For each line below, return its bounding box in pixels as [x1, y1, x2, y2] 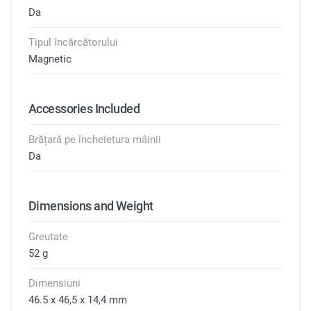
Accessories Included [28, 101, 140, 116]
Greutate [28, 230, 68, 243]
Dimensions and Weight [28, 199, 153, 213]
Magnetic [28, 53, 72, 65]
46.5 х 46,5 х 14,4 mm [28, 294, 127, 306]
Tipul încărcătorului [28, 36, 118, 49]
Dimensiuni [28, 277, 81, 289]
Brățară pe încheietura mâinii [28, 133, 161, 146]
